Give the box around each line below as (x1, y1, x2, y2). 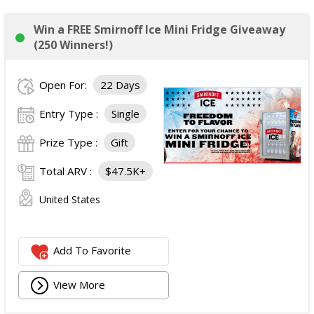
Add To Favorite (53, 243, 132, 258)
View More (53, 277, 106, 292)
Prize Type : (39, 135, 100, 149)
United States (39, 193, 100, 206)
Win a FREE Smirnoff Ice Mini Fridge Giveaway (34, 22, 285, 37)
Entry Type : (39, 107, 101, 121)
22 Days (100, 78, 140, 92)
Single (111, 107, 139, 121)
